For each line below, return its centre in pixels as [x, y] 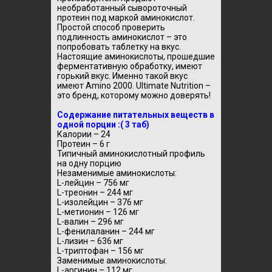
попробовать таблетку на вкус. [119, 47]
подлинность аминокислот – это [122, 37]
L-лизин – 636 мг [90, 241]
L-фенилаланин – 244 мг [106, 231]
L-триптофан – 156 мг [100, 251]
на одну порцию [89, 163]
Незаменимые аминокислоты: [117, 173]
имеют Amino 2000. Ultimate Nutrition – [134, 86]
